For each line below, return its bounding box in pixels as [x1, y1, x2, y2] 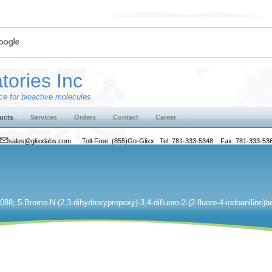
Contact [113, 114, 138, 121]
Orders [74, 114, 96, 121]
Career [155, 114, 176, 121]
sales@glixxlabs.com [8, 137, 82, 144]
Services [30, 114, 57, 121]
